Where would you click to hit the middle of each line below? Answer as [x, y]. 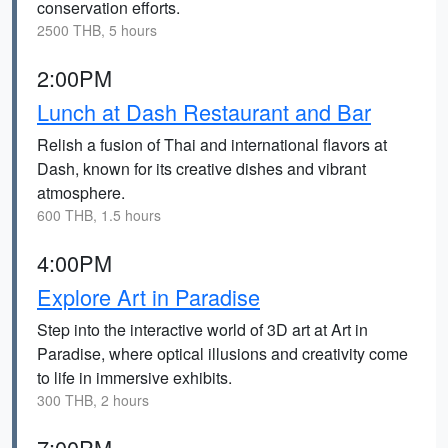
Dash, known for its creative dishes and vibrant [201, 168]
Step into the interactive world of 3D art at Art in [202, 329]
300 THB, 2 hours [93, 400]
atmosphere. [81, 192]
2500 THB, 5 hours [97, 30]
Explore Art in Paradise [148, 296]
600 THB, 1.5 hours [99, 215]
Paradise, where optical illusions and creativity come [222, 353]
